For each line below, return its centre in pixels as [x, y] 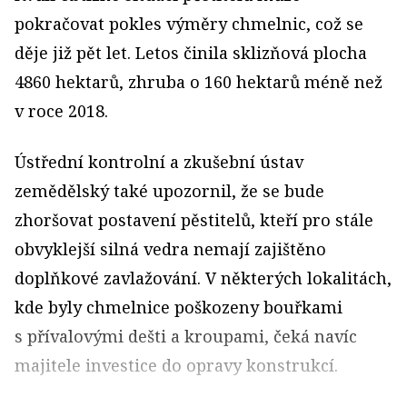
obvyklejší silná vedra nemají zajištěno [170, 249]
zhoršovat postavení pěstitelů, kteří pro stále [194, 220]
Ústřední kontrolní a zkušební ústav [159, 162]
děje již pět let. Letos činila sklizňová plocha [191, 53]
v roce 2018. [61, 111]
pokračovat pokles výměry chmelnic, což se [189, 24]
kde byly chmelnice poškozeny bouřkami [179, 307]
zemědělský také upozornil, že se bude [169, 191]
